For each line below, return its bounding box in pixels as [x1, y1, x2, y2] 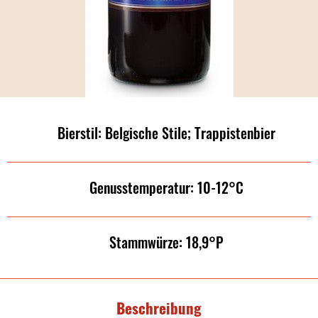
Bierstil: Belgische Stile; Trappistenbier [57, 122, 275, 143]
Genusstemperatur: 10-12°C [89, 177, 243, 198]
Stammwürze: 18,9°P [109, 231, 224, 253]
